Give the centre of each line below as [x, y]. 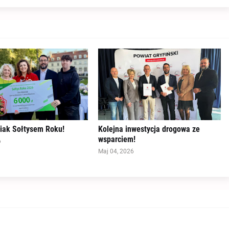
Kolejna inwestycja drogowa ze [149, 129]
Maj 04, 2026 [116, 152]
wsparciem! [117, 140]
